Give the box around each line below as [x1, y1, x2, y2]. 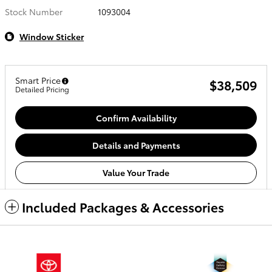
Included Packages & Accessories [22, 198, 224, 216]
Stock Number [5, 5, 63, 18]
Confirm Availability [95, 111, 177, 124]
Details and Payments [92, 138, 180, 151]
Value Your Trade [103, 166, 169, 178]
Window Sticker [19, 30, 84, 42]
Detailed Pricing [15, 84, 69, 94]
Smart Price [15, 74, 61, 86]
